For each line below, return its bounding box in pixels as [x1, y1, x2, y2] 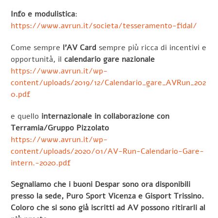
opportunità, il [11, 54, 65, 65]
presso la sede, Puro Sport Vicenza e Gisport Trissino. [11, 191, 204, 202]
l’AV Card [63, 42, 97, 53]
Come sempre [11, 42, 63, 53]
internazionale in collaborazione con [41, 110, 170, 122]
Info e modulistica [11, 9, 75, 19]
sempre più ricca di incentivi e [96, 42, 207, 53]
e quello [11, 110, 42, 122]
